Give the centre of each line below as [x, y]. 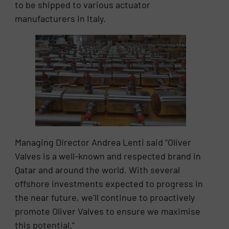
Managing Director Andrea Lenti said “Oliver [103, 142]
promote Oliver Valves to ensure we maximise [108, 211]
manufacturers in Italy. [61, 18]
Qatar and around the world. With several [98, 170]
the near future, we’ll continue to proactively [105, 198]
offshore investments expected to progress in [109, 184]
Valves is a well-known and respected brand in [108, 156]
